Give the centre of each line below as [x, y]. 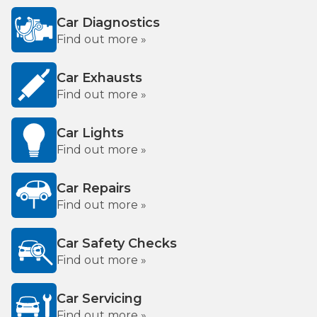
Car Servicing [99, 299]
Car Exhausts [99, 78]
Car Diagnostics [108, 23]
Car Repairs [94, 188]
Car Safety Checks [117, 243]
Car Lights [90, 133]
